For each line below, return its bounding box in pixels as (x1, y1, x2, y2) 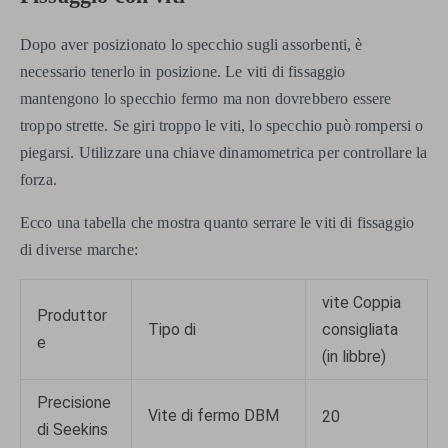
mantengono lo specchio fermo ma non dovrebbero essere (20, 89, 392, 107)
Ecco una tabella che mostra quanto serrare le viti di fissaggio (20, 213, 415, 231)
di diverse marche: (20, 240, 138, 258)
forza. (20, 170, 57, 188)
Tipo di (148, 319, 196, 339)
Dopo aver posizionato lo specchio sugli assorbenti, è (20, 35, 363, 53)
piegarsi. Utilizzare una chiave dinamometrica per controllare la (20, 143, 428, 161)
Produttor (37, 305, 107, 325)
